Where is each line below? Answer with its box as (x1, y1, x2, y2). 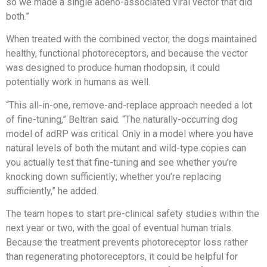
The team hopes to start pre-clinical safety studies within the (6, 207, 259, 219)
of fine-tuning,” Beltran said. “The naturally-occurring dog (6, 113, 238, 125)
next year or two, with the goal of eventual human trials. (6, 222, 233, 234)
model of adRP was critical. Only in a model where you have (6, 128, 253, 139)
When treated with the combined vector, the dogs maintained (6, 33, 257, 45)
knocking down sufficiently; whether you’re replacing (6, 170, 221, 182)
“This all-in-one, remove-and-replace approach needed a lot (6, 99, 252, 111)
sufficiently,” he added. (6, 185, 98, 197)
